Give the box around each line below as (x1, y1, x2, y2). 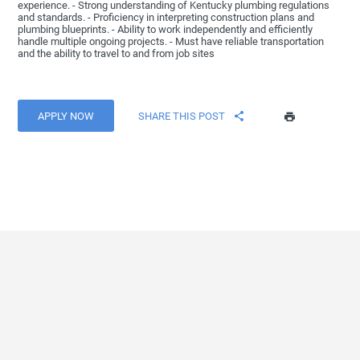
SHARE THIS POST (138, 109, 226, 122)
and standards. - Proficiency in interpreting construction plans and (18, 11, 315, 24)
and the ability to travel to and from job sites (18, 47, 215, 60)
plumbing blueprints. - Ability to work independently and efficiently (18, 23, 313, 36)
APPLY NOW (38, 109, 95, 122)
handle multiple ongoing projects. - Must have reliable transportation (18, 35, 325, 48)
